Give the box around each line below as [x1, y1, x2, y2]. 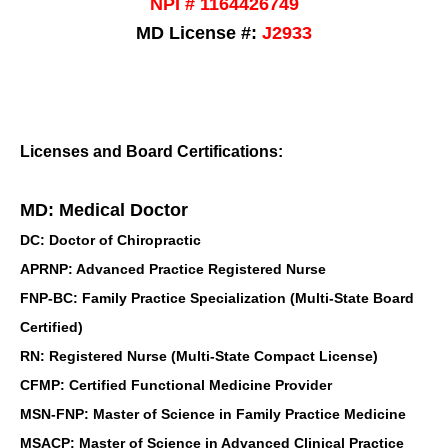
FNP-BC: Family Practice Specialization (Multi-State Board [20, 289, 414, 306]
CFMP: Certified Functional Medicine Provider [20, 376, 332, 393]
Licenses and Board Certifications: [20, 142, 283, 160]
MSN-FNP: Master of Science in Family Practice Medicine [20, 405, 406, 422]
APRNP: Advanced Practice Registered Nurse [20, 260, 330, 277]
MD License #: [136, 22, 262, 43]
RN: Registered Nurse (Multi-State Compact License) [20, 347, 378, 364]
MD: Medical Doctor [20, 199, 188, 220]
